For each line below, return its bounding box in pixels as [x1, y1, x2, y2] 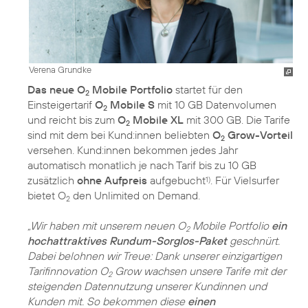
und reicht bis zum [27, 112, 118, 126]
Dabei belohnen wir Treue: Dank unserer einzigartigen [27, 248, 282, 263]
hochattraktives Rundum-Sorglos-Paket [27, 233, 227, 247]
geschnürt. [227, 233, 280, 247]
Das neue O [27, 82, 85, 96]
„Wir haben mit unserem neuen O [27, 218, 186, 232]
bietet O [27, 188, 66, 202]
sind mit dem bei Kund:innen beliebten [27, 127, 212, 142]
